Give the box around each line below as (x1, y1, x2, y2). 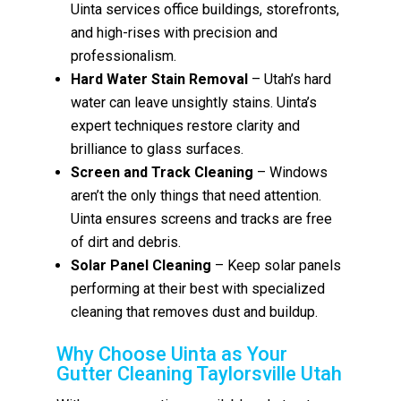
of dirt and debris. (71, 233, 182, 251)
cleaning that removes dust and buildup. (71, 303, 319, 320)
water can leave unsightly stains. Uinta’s (71, 93, 318, 111)
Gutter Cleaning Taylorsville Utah (56, 362, 343, 385)
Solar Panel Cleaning (71, 256, 212, 274)
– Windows (253, 163, 328, 181)
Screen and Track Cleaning (71, 163, 254, 181)
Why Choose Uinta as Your (56, 342, 288, 365)
